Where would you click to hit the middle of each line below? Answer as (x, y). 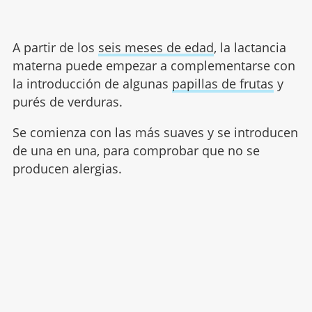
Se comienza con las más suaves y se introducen (155, 132)
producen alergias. (67, 168)
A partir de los (55, 47)
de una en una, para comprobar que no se (136, 150)
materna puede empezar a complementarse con (154, 65)
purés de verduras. (67, 101)
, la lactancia (250, 47)
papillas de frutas (223, 83)
